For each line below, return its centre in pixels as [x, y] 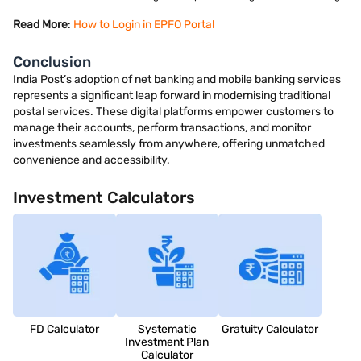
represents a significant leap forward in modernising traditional [172, 95]
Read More [40, 25]
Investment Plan [167, 342]
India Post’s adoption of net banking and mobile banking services [177, 79]
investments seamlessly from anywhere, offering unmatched [169, 144]
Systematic [167, 329]
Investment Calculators [104, 197]
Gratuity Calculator [270, 329]
